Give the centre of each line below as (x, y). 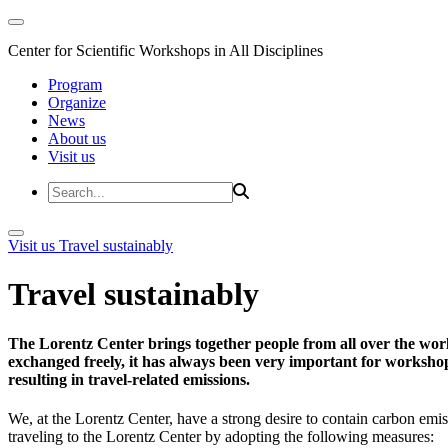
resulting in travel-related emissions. (129, 379)
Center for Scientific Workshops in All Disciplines (165, 50)
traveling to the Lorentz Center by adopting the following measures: (221, 437)
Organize (77, 102)
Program (75, 84)
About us (77, 138)
